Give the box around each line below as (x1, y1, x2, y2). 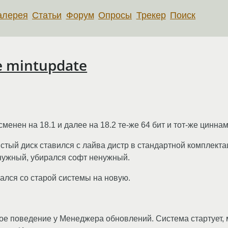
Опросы (98, 10, 132, 20)
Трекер (136, 10, 166, 20)
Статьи (32, 10, 62, 20)
